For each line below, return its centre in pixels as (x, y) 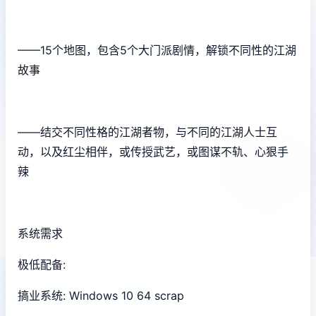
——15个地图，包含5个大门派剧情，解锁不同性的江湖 (157, 50)
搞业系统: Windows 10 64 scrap (101, 295)
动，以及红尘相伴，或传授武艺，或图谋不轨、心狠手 (153, 151)
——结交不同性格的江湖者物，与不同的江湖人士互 (147, 132)
